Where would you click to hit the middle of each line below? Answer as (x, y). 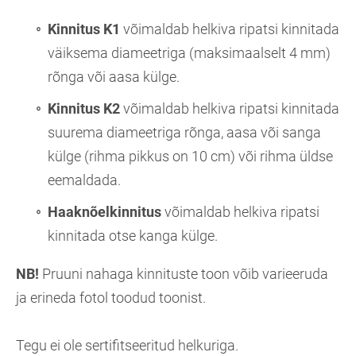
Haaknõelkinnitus (104, 212)
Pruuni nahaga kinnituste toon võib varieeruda (184, 274)
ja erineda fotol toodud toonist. (111, 298)
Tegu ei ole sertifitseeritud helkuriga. (127, 345)
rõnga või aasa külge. (114, 77)
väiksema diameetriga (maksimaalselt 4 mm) (189, 53)
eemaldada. (84, 180)
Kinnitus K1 (84, 29)
